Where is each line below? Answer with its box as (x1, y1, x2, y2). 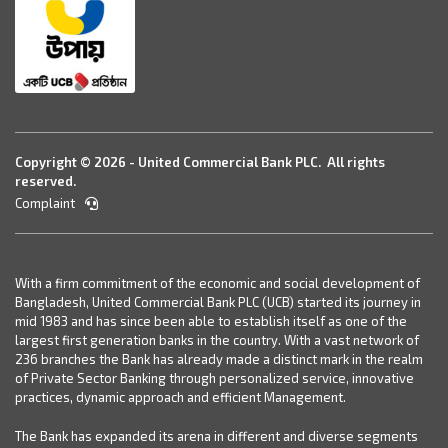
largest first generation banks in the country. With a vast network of (15, 332, 419, 348)
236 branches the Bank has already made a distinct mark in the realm (15, 351, 423, 367)
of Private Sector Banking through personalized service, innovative (15, 370, 414, 386)
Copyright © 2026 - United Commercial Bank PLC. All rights (15, 154, 385, 170)
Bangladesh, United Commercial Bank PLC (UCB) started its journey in (15, 294, 421, 310)
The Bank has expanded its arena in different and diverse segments (15, 428, 418, 444)
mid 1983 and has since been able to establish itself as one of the (15, 313, 407, 329)
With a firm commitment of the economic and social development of (15, 275, 420, 291)
